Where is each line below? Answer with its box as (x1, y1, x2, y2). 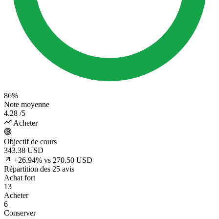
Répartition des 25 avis (4, 165, 74, 174)
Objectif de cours (4, 137, 57, 146)
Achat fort (4, 174, 35, 182)
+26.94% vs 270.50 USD (14, 156, 92, 165)
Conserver (4, 209, 36, 218)
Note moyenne (4, 100, 49, 109)
